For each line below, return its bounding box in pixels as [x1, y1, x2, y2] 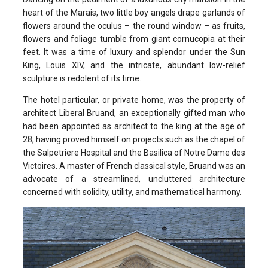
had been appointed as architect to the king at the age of [23, 121, 245, 132]
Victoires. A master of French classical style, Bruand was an [23, 161, 245, 171]
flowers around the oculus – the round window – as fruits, [23, 21, 245, 31]
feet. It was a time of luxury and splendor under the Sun [23, 47, 245, 57]
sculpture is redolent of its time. [23, 74, 141, 84]
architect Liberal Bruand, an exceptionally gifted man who [23, 108, 245, 118]
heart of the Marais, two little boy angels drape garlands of [23, 8, 245, 18]
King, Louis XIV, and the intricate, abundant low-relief [23, 60, 245, 71]
